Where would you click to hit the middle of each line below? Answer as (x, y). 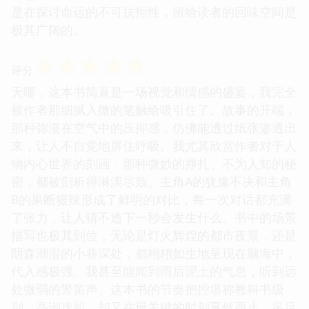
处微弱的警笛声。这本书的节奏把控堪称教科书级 (148, 289)
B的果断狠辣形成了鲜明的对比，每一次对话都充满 (151, 199)
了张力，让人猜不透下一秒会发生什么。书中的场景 (154, 217)
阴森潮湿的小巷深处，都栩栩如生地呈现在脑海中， (154, 253)
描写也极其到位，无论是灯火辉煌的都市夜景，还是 (154, 235)
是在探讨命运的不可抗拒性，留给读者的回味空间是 (154, 11)
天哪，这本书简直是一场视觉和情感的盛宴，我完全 (154, 91)
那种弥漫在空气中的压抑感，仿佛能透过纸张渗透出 (154, 127)
